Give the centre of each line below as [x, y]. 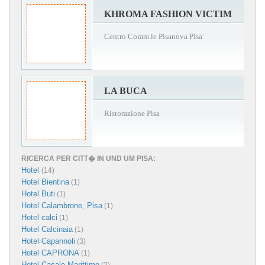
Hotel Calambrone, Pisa [62, 206]
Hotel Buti [38, 194]
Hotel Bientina [45, 182]
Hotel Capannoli [48, 241]
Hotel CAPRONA [50, 253]
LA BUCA [126, 91]
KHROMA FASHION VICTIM [168, 14]
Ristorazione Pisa [132, 114]
